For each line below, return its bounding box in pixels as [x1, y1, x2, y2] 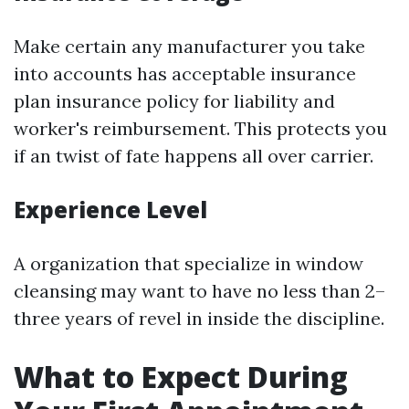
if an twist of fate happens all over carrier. [14, 144, 373, 167]
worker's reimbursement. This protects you [14, 117, 387, 140]
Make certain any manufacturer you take [14, 35, 365, 58]
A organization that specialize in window [14, 252, 363, 275]
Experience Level [14, 194, 207, 225]
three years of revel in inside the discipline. [14, 307, 384, 330]
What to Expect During [14, 357, 348, 396]
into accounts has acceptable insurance [14, 62, 356, 85]
